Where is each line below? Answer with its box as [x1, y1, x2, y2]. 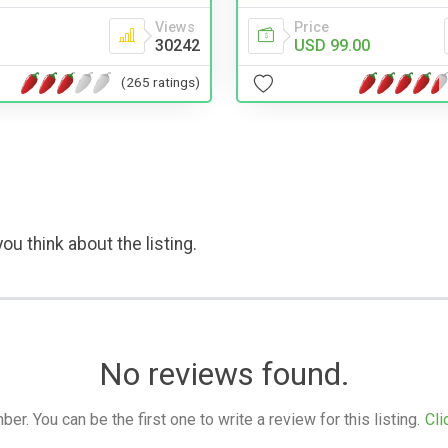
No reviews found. [98, 354, 350, 393]
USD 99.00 [294, 35, 370, 55]
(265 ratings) [121, 74, 200, 91]
